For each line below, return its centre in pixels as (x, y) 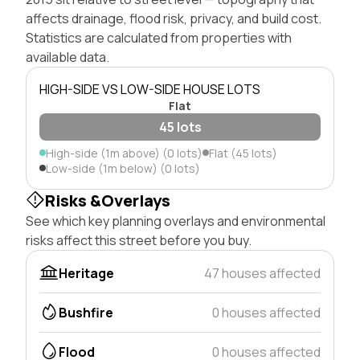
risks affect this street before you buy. (139, 240)
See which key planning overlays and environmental (176, 221)
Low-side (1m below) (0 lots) (123, 168)
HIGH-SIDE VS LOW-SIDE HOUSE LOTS (150, 89)
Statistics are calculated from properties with (159, 37)
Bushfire (86, 312)
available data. (67, 57)
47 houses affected (262, 273)
